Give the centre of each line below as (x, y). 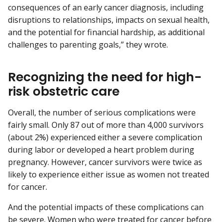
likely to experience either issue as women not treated (109, 174)
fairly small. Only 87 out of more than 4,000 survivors (106, 125)
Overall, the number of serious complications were (102, 112)
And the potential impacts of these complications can (106, 207)
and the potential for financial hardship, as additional (106, 32)
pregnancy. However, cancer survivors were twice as (105, 162)
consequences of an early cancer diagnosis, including (106, 8)
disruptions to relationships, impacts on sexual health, (109, 20)
